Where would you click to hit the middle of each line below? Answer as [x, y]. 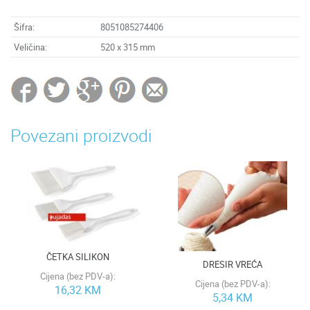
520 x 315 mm [128, 47]
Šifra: [24, 27]
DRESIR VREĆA [232, 264]
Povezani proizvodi [81, 135]
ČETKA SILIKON [77, 256]
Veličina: [30, 47]
